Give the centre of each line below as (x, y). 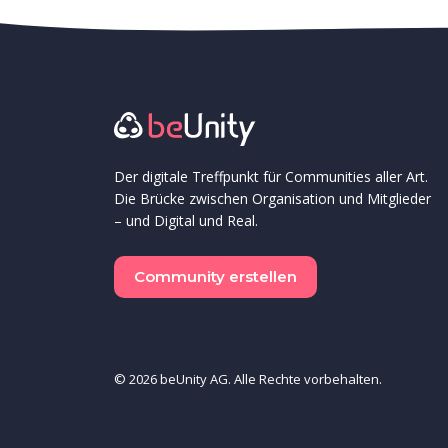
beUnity (183, 379)
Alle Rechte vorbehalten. (308, 379)
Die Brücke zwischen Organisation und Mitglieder (272, 199)
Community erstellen (215, 277)
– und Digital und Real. (186, 221)
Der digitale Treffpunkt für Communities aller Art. (271, 177)
